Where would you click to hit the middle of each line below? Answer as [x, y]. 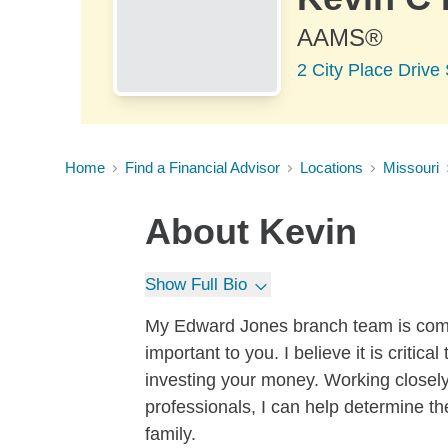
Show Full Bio [196, 284]
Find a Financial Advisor [202, 167]
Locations [331, 167]
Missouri [411, 167]
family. [170, 434]
